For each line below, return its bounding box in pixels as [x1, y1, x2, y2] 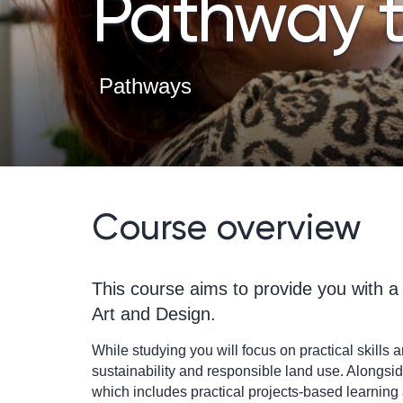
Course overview [92, 206, 362, 248]
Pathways [99, 74, 192, 98]
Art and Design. [92, 304, 216, 324]
